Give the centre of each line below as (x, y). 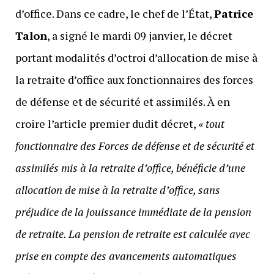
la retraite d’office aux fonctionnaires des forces (134, 80)
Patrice (233, 14)
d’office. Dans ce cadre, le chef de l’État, (114, 14)
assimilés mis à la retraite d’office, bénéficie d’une (130, 168)
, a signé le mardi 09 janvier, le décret (139, 36)
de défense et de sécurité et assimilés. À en (122, 102)
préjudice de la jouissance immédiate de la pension (133, 212)
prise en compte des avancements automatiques (126, 256)
